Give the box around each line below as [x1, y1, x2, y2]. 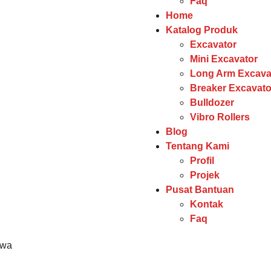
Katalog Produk [166, 25, 238, 35]
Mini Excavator [190, 54, 258, 64]
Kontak [190, 199, 223, 209]
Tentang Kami [166, 141, 229, 151]
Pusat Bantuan [166, 184, 234, 195]
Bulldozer [190, 97, 234, 108]
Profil [190, 155, 214, 166]
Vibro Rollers [190, 112, 250, 122]
